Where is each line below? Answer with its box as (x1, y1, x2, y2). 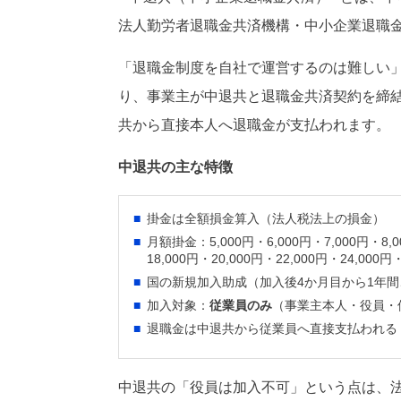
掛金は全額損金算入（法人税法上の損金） (147, 211, 385, 226)
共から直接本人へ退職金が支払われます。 (118, 117, 390, 133)
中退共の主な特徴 (118, 159, 233, 175)
